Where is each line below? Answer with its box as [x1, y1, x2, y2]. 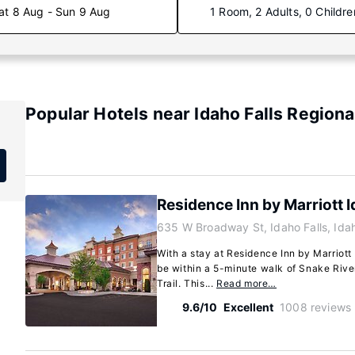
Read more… [216, 277, 277, 289]
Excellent [223, 300, 273, 314]
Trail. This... [157, 277, 216, 289]
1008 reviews [280, 300, 352, 314]
